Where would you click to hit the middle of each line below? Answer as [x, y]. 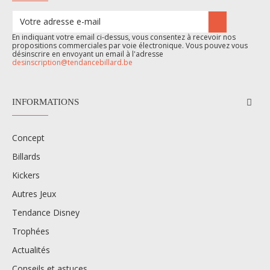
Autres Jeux [34, 193]
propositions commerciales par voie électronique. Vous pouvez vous [130, 45]
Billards [26, 156]
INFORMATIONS [46, 102]
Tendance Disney [46, 212]
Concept [28, 137]
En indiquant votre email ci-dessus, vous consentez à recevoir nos [124, 37]
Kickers [26, 175]
